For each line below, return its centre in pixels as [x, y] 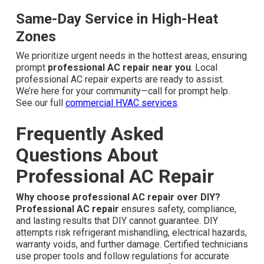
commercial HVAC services [121, 103]
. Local [204, 68]
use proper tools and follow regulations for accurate [123, 256]
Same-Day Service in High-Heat [117, 19]
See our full [41, 103]
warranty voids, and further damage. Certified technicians [132, 245]
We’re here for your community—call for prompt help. [123, 91]
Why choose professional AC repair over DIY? [118, 197]
